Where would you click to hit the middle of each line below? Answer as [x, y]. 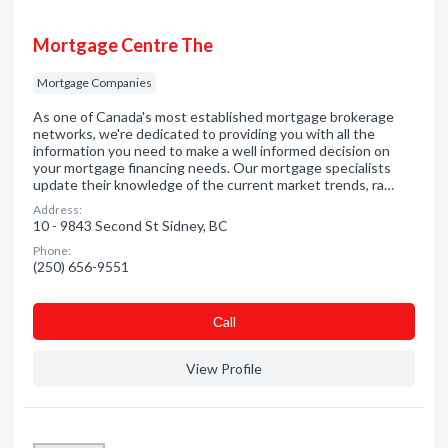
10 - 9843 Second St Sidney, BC [130, 225]
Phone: [52, 250]
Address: [57, 209]
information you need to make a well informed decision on [211, 150]
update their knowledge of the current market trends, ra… [213, 184]
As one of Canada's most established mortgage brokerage [213, 116]
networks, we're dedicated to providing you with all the [204, 133]
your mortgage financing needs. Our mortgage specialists [212, 167]
